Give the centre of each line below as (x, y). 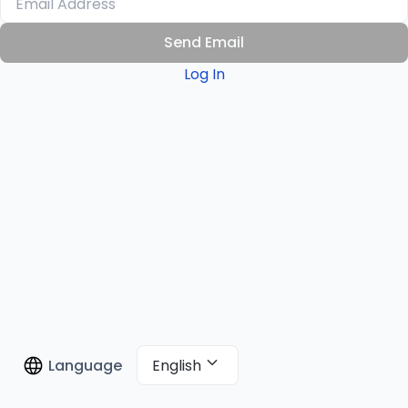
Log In (204, 74)
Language (85, 366)
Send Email (204, 42)
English (177, 365)
